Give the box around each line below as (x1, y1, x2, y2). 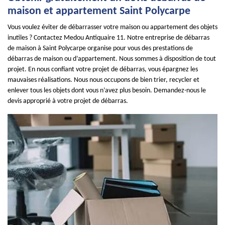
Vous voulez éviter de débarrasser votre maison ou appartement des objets (8, 24, 217, 31)
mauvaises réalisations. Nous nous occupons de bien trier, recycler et (8, 76, 199, 84)
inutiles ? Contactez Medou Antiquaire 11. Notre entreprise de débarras (8, 34, 209, 42)
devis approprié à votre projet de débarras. (8, 97, 128, 105)
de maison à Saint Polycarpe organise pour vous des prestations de (8, 45, 193, 52)
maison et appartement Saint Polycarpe (8, 6, 190, 17)
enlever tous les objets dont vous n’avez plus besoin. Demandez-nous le (8, 87, 206, 94)
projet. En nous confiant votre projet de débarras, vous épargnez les (8, 66, 198, 73)
